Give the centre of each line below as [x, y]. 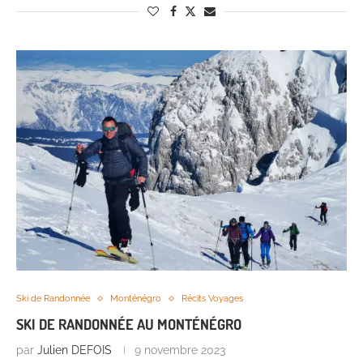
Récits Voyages [212, 299]
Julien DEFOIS [75, 350]
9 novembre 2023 [180, 350]
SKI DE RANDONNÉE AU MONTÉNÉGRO [129, 325]
